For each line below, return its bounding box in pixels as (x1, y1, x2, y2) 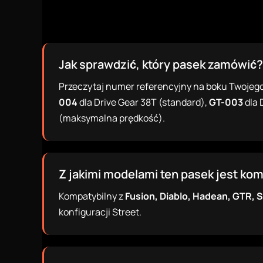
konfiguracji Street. (59, 205, 141, 218)
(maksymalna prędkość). (59, 112, 165, 124)
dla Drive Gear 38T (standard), (77, 96, 209, 109)
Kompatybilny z (59, 190, 125, 203)
